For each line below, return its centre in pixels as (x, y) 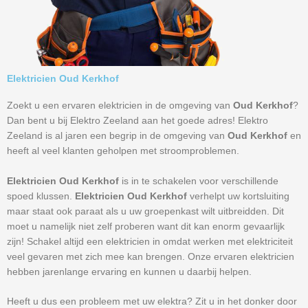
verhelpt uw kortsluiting (240, 196)
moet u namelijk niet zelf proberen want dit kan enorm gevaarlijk (146, 226)
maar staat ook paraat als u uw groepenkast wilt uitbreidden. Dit (145, 211)
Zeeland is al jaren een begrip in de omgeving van (117, 135)
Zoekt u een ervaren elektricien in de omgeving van (120, 105)
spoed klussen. (41, 196)
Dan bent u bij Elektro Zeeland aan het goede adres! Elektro (137, 120)
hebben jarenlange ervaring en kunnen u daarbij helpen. (129, 272)
